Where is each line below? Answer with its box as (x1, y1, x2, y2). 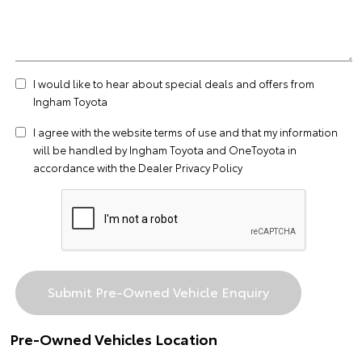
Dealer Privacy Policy (138, 160, 242, 175)
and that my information (217, 124, 338, 139)
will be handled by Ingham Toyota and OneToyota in (33, 142, 297, 157)
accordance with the (33, 160, 138, 175)
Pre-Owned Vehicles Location (10, 328, 217, 349)
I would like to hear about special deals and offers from (33, 76, 314, 90)
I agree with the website (33, 124, 154, 139)
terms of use (154, 124, 217, 139)
